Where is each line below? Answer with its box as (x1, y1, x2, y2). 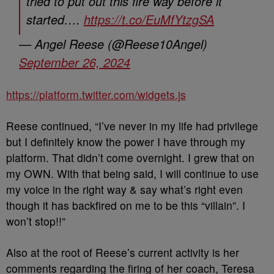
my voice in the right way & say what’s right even (6, 182, 243, 198)
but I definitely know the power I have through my (6, 134, 245, 150)
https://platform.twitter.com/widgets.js (6, 87, 186, 103)
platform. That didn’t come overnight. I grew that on (6, 150, 254, 166)
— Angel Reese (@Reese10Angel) (19, 35, 207, 53)
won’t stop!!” (6, 213, 65, 229)
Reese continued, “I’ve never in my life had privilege (6, 118, 258, 134)
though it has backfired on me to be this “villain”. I (6, 198, 245, 213)
